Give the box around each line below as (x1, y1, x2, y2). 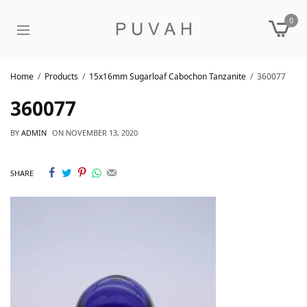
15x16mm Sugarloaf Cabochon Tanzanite (89, 70, 246, 82)
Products (45, 70, 78, 82)
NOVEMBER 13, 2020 (66, 127, 138, 138)
